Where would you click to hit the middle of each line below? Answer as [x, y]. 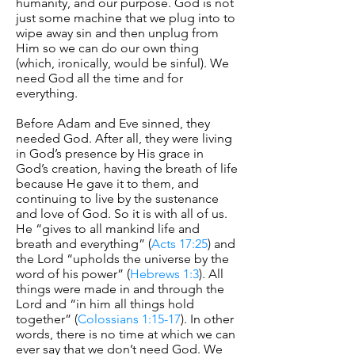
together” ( [47, 319]
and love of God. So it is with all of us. [122, 214]
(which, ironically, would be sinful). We [122, 63]
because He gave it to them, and [107, 183]
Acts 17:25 [179, 244]
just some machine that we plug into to [126, 18]
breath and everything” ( [84, 244]
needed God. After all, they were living [124, 138]
